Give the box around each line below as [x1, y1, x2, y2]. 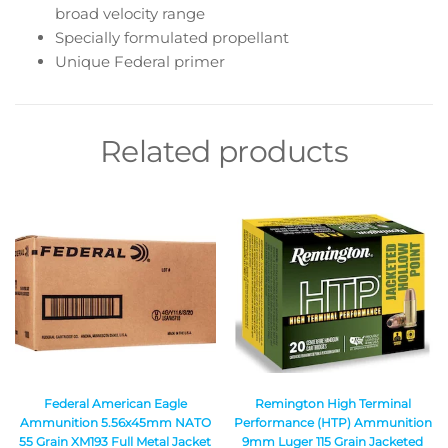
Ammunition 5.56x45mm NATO [19, 415, 211, 431]
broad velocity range [55, 3, 205, 23]
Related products [99, 132, 349, 170]
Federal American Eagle [43, 396, 187, 412]
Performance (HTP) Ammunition [233, 415, 432, 431]
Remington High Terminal [254, 396, 411, 412]
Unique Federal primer [55, 51, 225, 71]
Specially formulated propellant [55, 27, 289, 47]
